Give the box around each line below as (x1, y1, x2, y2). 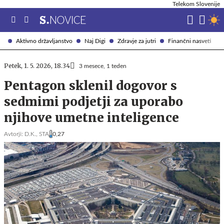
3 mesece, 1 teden (79, 63, 126, 69)
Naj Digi (84, 37, 105, 44)
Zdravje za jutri (117, 37, 156, 44)
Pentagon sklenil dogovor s (4, 78, 177, 93)
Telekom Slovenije (172, 1, 220, 7)
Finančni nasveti (168, 37, 211, 44)
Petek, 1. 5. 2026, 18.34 (4, 62, 70, 69)
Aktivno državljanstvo (16, 37, 72, 44)
